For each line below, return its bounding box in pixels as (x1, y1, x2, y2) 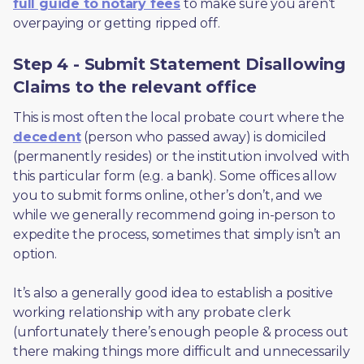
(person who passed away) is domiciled (80, 129, 327, 145)
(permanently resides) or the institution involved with (13, 149, 350, 164)
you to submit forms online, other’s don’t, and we (13, 188, 323, 203)
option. (13, 246, 60, 262)
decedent (13, 129, 81, 145)
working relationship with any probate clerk (13, 305, 291, 320)
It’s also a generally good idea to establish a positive (13, 285, 333, 301)
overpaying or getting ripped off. (13, 15, 227, 31)
